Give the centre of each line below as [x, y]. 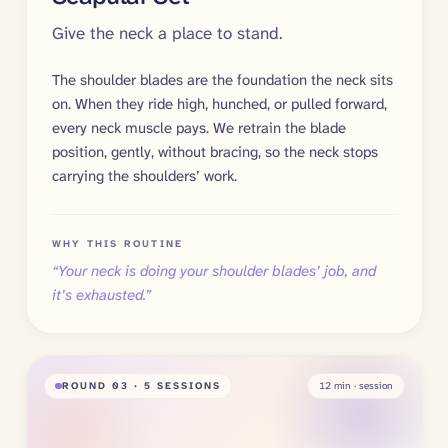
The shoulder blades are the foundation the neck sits [222, 80]
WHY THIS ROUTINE [118, 243]
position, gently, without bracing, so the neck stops [215, 152]
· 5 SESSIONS [174, 386]
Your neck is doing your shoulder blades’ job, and [217, 271]
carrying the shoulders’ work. [144, 176]
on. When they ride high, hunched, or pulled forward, [219, 104]
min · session [361, 386]
